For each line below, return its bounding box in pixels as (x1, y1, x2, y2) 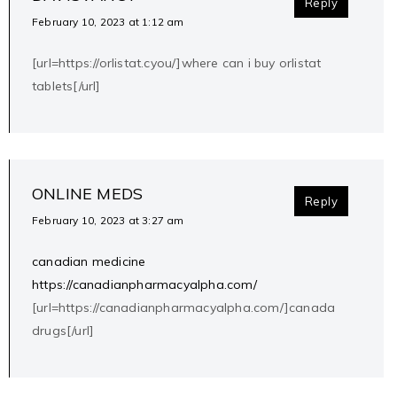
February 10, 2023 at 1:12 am (32, 15, 184, 29)
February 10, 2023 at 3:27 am (32, 214, 184, 228)
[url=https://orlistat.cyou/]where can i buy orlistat (32, 55, 322, 72)
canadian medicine (32, 253, 146, 270)
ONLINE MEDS (32, 183, 144, 205)
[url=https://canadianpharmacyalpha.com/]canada (32, 300, 336, 316)
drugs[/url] (32, 323, 95, 339)
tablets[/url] (32, 78, 101, 95)
